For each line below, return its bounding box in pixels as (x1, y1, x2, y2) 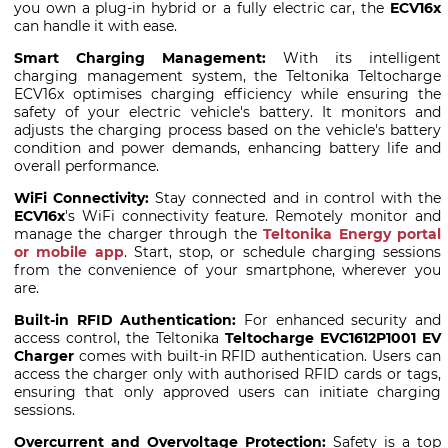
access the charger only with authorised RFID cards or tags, (14, 365, 441, 384)
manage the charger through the (14, 225, 264, 244)
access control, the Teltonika (14, 329, 225, 348)
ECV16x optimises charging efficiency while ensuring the (14, 85, 441, 104)
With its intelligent (266, 49, 441, 68)
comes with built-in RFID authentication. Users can (74, 347, 441, 366)
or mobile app (14, 243, 124, 262)
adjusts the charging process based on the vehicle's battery (14, 121, 441, 140)
